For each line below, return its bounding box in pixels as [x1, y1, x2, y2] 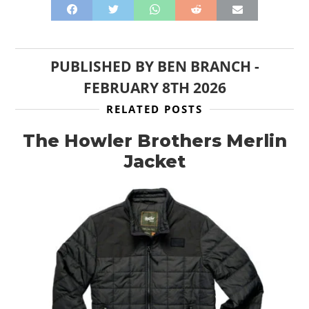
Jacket [123, 151, 186, 172]
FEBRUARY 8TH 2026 [83, 78, 226, 98]
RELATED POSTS [106, 102, 203, 117]
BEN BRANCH [157, 57, 251, 77]
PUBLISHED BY [50, 57, 157, 77]
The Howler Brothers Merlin [22, 130, 287, 152]
